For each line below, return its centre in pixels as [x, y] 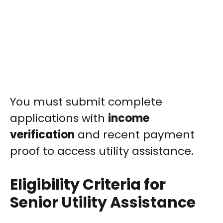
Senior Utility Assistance [103, 203]
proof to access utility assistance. [102, 151]
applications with [59, 118]
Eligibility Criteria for [88, 185]
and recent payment [135, 135]
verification [42, 135]
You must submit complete [86, 102]
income [129, 118]
